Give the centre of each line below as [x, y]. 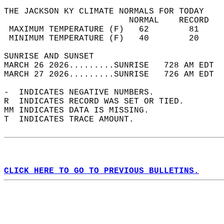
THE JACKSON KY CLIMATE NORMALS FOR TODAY [109, 11]
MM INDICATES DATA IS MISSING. [81, 110]
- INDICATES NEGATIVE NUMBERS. [84, 92]
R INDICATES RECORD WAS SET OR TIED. [99, 101]
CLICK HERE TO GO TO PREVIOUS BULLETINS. [101, 171]
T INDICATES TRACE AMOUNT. [74, 119]
